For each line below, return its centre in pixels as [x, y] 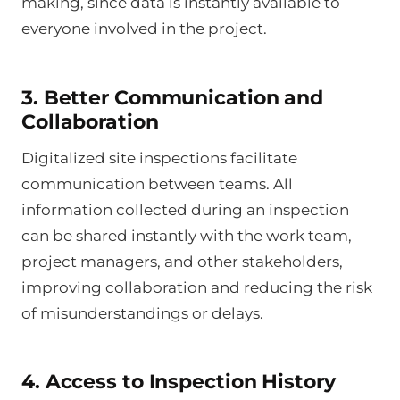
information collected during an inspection [185, 209]
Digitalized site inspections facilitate [159, 158]
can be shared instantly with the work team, [187, 235]
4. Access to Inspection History [179, 382]
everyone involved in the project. [144, 29]
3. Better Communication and [173, 97]
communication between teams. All [157, 183]
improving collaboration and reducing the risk [197, 287]
